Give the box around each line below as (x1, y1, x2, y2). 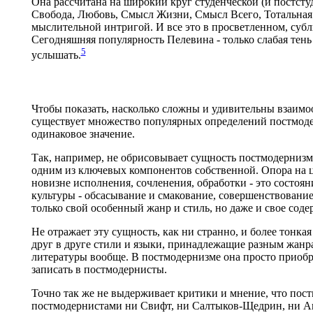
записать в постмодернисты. (31, 263, 167, 276)
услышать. (31, 49, 81, 61)
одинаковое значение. (31, 128, 135, 140)
